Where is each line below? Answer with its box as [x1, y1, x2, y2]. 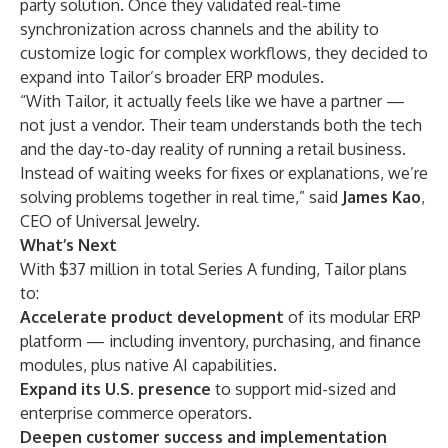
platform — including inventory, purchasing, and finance [20, 331, 421, 351]
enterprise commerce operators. [20, 403, 252, 423]
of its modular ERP [284, 307, 421, 327]
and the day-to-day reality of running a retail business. [20, 139, 406, 159]
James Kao [342, 187, 421, 207]
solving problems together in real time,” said [20, 187, 342, 207]
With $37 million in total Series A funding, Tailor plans [20, 259, 407, 279]
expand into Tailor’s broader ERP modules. [20, 67, 324, 87]
